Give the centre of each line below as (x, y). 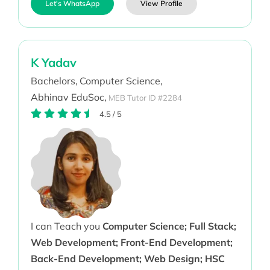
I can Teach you (66, 226)
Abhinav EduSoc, (68, 97)
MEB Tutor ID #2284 (145, 97)
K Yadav (53, 63)
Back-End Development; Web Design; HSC (127, 259)
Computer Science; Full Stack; (169, 226)
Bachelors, (54, 81)
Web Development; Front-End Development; (131, 243)
